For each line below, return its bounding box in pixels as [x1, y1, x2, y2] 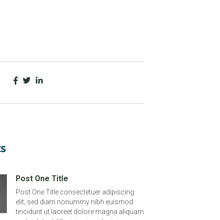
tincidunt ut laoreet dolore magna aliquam [16, 208, 144, 216]
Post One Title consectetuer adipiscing [16, 188, 134, 196]
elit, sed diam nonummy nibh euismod [16, 198, 133, 206]
